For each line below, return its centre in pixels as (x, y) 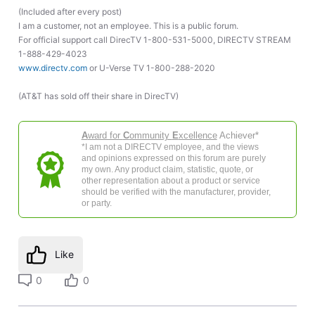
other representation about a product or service (171, 181)
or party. (96, 204)
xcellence (198, 136)
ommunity (150, 136)
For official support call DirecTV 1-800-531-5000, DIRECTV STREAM (154, 39)
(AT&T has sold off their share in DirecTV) (98, 96)
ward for (105, 136)
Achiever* (238, 136)
